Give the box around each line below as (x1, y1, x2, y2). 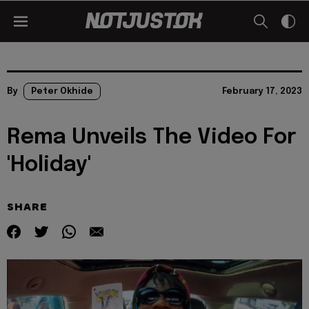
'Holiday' (7, 154, 91, 176)
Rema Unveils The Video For (7, 127, 297, 148)
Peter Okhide (31, 87, 93, 96)
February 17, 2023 (222, 87, 302, 96)
